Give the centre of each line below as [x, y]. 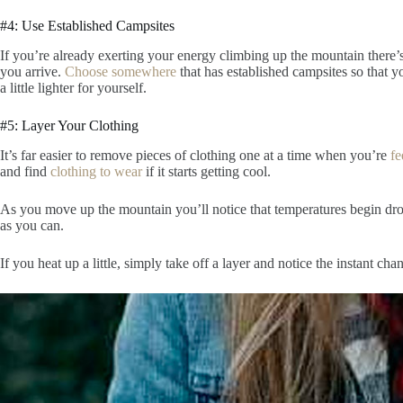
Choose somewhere [121, 72]
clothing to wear [96, 172]
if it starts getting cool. [208, 172]
